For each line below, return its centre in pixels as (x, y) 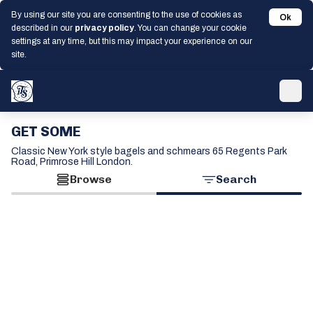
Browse (91, 179)
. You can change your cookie (190, 28)
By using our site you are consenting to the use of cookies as (126, 15)
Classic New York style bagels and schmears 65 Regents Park (149, 151)
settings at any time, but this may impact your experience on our (132, 41)
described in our (43, 28)
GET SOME (46, 131)
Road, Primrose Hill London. (72, 162)
